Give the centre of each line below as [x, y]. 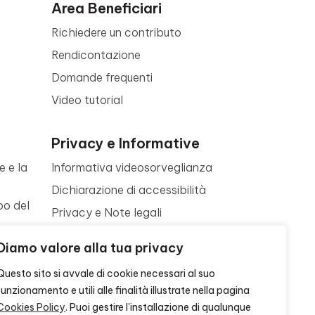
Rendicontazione [96, 55]
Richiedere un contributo [116, 32]
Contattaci [81, 280]
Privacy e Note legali [107, 212]
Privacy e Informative [126, 143]
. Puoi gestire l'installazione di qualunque [158, 307]
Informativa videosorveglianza [132, 167]
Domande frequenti [102, 77]
